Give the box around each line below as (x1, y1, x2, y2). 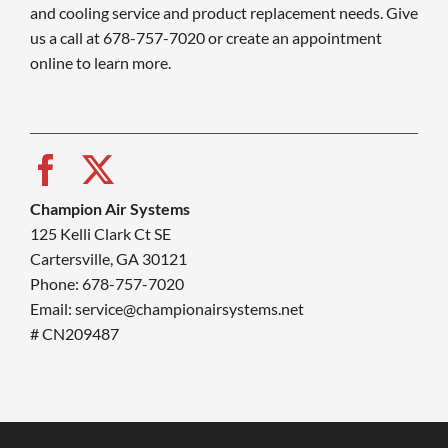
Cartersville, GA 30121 (29, 249, 187, 269)
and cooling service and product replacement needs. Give (29, 3, 418, 23)
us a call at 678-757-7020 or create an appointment (29, 28, 382, 48)
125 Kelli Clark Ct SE (29, 224, 171, 244)
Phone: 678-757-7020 (29, 274, 184, 294)
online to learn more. (29, 53, 171, 73)
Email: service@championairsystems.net (29, 299, 304, 319)
